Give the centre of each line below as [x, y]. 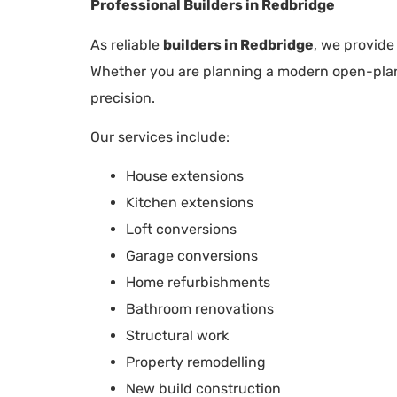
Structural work [177, 336]
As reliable [127, 44]
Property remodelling [196, 362]
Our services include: [160, 137]
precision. [123, 97]
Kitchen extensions [190, 203]
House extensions [185, 176]
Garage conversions [192, 256]
